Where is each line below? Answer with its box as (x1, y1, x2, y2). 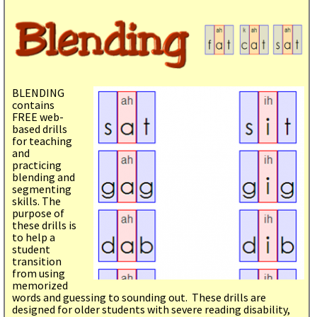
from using (12, 265, 65, 280)
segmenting (12, 181, 71, 196)
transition (12, 253, 62, 268)
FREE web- (12, 109, 64, 124)
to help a (12, 229, 55, 244)
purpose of (12, 205, 64, 220)
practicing (12, 157, 62, 172)
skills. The (12, 193, 61, 208)
